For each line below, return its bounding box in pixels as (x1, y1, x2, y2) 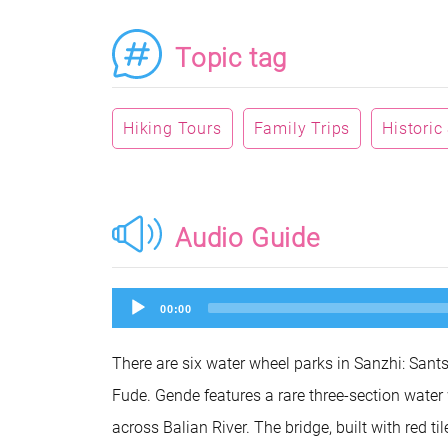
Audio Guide (175, 223, 320, 253)
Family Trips (253, 119, 351, 138)
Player (111, 306, 160, 325)
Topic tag (175, 43, 288, 73)
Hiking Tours (123, 119, 222, 138)
